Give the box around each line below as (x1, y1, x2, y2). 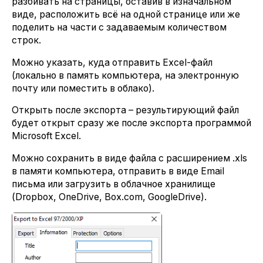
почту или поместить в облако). (12, 82, 154, 94)
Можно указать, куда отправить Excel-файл (12, 56, 213, 68)
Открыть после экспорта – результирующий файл (12, 104, 239, 116)
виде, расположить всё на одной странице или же (12, 9, 240, 21)
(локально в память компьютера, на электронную (12, 69, 239, 81)
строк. (12, 35, 41, 46)
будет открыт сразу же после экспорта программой (12, 117, 251, 129)
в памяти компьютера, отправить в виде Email (12, 165, 224, 177)
